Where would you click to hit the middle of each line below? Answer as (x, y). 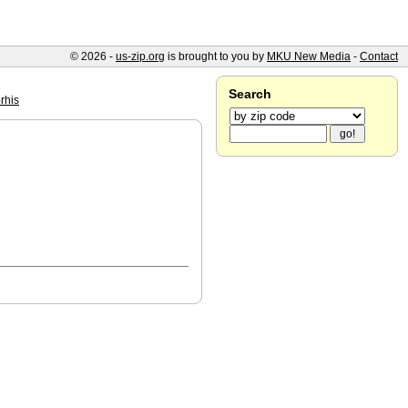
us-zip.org (140, 56)
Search (250, 94)
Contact (379, 56)
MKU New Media (309, 56)
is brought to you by (216, 56)
